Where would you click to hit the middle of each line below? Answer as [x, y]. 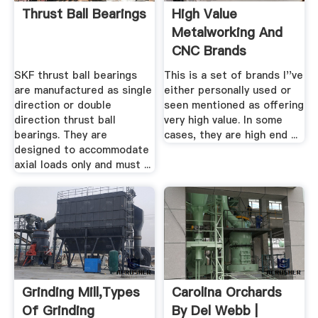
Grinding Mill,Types [81, 292]
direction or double [62, 105]
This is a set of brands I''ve [234, 76]
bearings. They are [60, 135]
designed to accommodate [81, 150]
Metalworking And [227, 32]
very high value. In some [224, 120]
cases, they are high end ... [231, 135]
